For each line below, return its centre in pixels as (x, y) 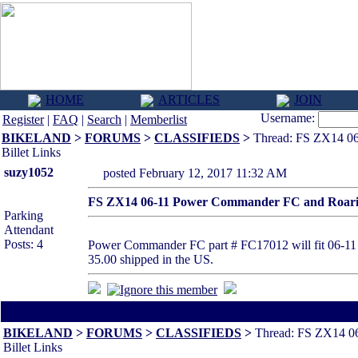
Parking (24, 215)
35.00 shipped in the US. (151, 259)
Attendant (29, 230)
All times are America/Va (72, 311)
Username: (289, 118)
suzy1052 (29, 172)
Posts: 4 (24, 244)
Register (23, 119)
